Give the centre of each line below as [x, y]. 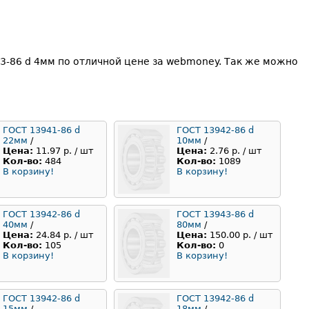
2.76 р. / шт [236, 151]
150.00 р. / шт [241, 235]
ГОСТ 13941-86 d [41, 130]
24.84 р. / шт [65, 235]
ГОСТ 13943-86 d [215, 215]
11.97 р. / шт [65, 151]
